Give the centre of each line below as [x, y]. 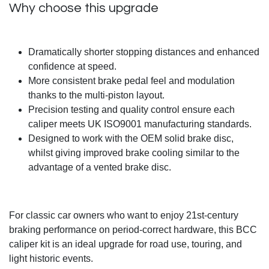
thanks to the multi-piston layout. [98, 95]
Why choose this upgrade [84, 8]
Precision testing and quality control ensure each [131, 110]
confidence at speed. [74, 67]
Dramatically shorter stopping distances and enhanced [144, 52]
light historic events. [51, 259]
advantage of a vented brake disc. [100, 168]
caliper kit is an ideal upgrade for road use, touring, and [125, 244]
